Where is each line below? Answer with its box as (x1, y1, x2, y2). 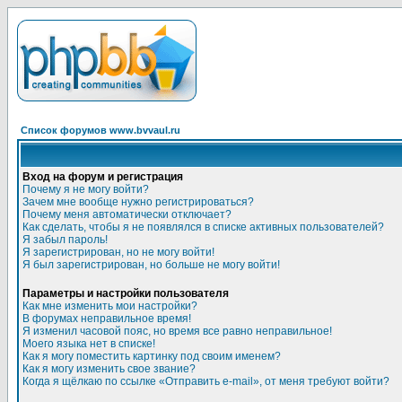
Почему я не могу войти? (22, 183, 149, 196)
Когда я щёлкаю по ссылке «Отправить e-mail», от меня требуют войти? (22, 375, 389, 388)
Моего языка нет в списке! (22, 337, 155, 350)
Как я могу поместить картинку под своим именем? (22, 350, 281, 363)
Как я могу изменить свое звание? (22, 363, 196, 375)
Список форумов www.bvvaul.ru (21, 125, 180, 135)
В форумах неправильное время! (22, 312, 191, 325)
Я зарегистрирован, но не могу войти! (22, 246, 214, 258)
